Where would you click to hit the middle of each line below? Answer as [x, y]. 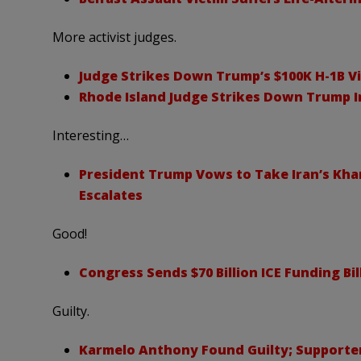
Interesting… [90, 136]
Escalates [110, 195]
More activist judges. [114, 37]
